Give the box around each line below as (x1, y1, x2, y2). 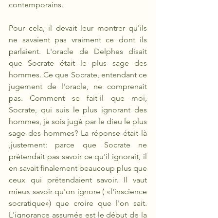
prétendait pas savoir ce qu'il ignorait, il (9, 152, 147, 161)
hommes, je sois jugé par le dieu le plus (9, 117, 147, 126)
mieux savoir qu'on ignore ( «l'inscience (9, 187, 147, 196)
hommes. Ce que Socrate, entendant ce (9, 70, 147, 79)
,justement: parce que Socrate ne (9, 140, 147, 149)
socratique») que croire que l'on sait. (9, 199, 147, 208)
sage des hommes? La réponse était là (9, 128, 147, 138)
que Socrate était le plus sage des (9, 58, 147, 68)
